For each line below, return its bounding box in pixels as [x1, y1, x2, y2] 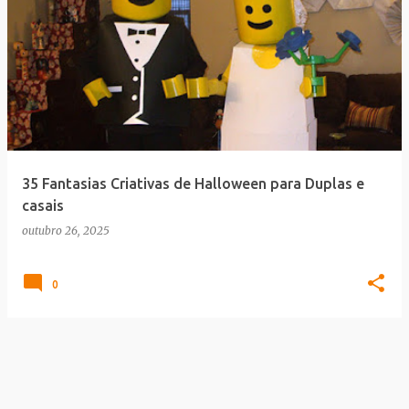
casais [22, 197, 64, 214]
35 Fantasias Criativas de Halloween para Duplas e [22, 175, 364, 192]
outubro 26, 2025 [22, 224, 110, 237]
